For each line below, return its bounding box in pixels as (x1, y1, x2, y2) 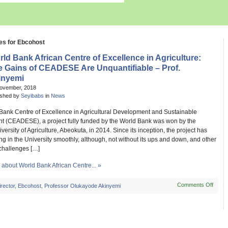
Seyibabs (21, 93, 44, 99)
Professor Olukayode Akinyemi (44, 183, 121, 189)
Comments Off (177, 182, 214, 188)
